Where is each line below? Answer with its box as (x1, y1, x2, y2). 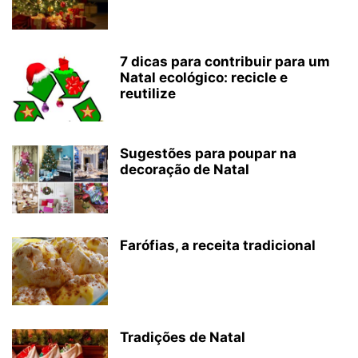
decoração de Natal (120, 161, 249, 177)
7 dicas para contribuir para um (120, 54, 330, 70)
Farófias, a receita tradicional (120, 237, 316, 253)
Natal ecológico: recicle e (120, 70, 288, 86)
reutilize (120, 86, 176, 101)
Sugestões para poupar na (120, 145, 296, 161)
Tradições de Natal (120, 329, 245, 345)
